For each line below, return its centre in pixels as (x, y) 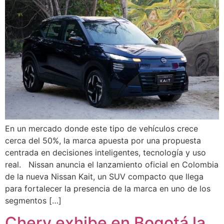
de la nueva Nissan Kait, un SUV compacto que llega (104, 176)
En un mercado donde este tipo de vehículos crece (101, 128)
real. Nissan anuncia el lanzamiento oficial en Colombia (112, 164)
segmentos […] (33, 200)
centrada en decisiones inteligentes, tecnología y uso (105, 152)
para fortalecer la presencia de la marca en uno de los (108, 188)
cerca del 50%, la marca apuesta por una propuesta (103, 140)
